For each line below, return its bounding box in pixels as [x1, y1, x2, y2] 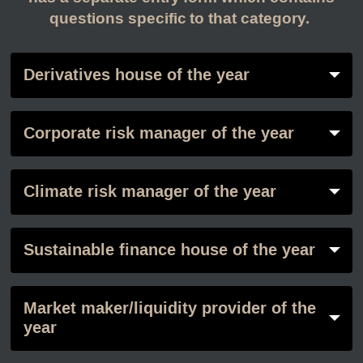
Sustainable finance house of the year [23, 238, 315, 263]
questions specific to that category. [49, 7, 314, 31]
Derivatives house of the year [23, 63, 250, 88]
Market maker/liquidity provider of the [23, 297, 316, 321]
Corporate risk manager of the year [23, 122, 294, 146]
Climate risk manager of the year [23, 180, 276, 204]
